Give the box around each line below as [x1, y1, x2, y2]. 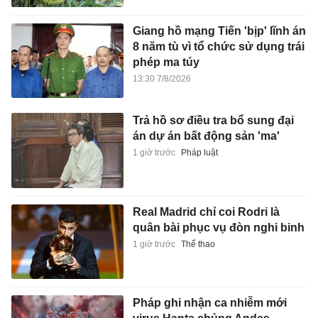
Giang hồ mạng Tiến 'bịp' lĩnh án [132, 24, 306, 37]
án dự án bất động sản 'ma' [132, 130, 280, 143]
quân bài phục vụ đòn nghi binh [132, 221, 305, 234]
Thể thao [180, 238, 215, 249]
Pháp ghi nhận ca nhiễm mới [132, 297, 287, 309]
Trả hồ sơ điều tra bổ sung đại [132, 114, 294, 127]
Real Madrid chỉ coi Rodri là [132, 205, 280, 218]
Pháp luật [180, 148, 218, 158]
